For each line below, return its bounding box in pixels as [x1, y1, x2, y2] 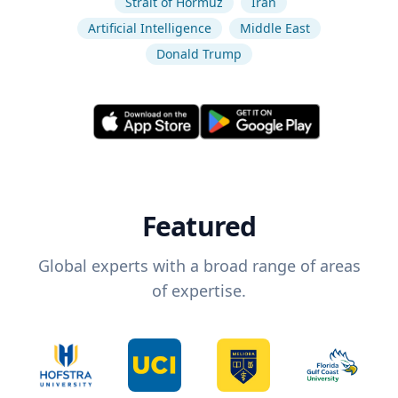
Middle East [240, 20, 310, 36]
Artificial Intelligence [88, 20, 211, 36]
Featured [141, 208, 257, 245]
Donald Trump [156, 45, 242, 62]
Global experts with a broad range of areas [37, 255, 361, 277]
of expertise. [152, 280, 246, 302]
